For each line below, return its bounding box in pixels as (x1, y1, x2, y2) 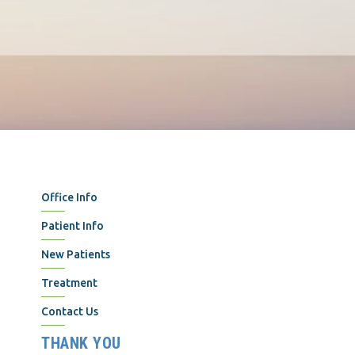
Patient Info (41, 219, 105, 233)
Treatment (41, 277, 98, 290)
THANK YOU (41, 334, 121, 353)
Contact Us (41, 305, 99, 319)
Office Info (41, 191, 98, 204)
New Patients (41, 248, 111, 261)
